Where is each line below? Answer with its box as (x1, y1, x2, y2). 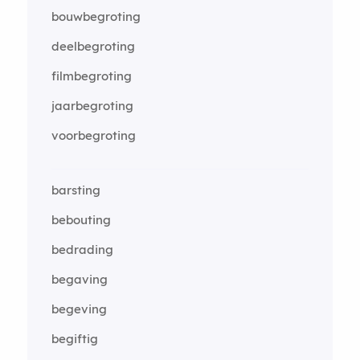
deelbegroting (51, 38, 135, 54)
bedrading (51, 241, 113, 257)
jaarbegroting (51, 97, 133, 113)
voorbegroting (51, 127, 136, 143)
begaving (51, 271, 108, 287)
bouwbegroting (51, 8, 141, 24)
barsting (51, 182, 100, 198)
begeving (51, 301, 107, 317)
